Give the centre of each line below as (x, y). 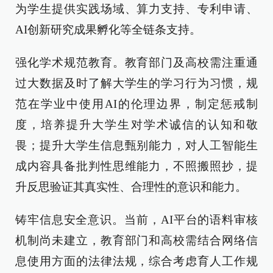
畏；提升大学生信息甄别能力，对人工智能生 (136, 145)
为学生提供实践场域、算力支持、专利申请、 (136, 9)
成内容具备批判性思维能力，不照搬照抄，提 (136, 166)
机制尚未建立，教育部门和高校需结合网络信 (136, 240)
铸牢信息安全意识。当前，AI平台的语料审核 (136, 220)
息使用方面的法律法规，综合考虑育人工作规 (136, 261)
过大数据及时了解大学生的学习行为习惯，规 (136, 83)
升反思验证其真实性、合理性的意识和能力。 (131, 187)
